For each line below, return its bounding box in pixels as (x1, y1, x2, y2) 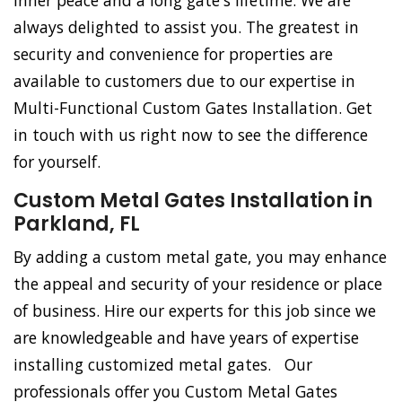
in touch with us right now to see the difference (13, 124, 368, 146)
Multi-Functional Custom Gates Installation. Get (13, 97, 372, 119)
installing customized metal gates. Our (13, 354, 312, 376)
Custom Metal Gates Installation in (13, 187, 372, 215)
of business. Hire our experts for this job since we (13, 300, 376, 322)
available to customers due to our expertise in (13, 70, 355, 92)
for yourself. (13, 151, 100, 173)
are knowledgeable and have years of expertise (13, 327, 359, 349)
